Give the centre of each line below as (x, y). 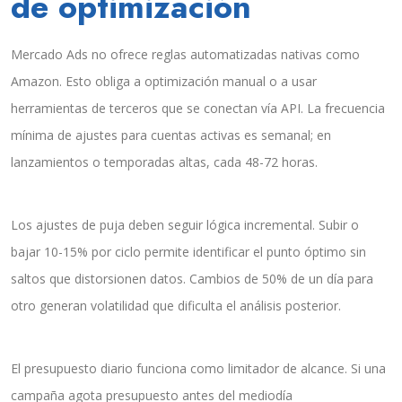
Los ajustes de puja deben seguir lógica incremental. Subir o (185, 225)
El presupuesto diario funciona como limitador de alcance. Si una (198, 369)
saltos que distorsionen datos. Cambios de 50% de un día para (192, 279)
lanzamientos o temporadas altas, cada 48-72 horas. (164, 162)
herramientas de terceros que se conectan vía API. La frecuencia (198, 109)
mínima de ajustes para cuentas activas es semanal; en (171, 135)
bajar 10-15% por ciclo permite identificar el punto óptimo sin (188, 252)
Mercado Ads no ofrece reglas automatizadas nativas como (185, 55)
